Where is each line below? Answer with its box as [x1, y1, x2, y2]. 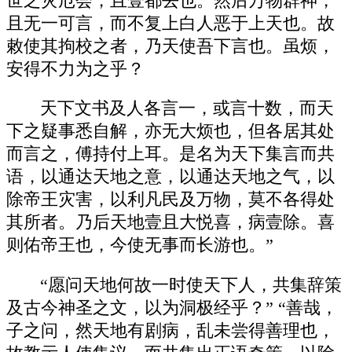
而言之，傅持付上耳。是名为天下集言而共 [6, 145, 335, 164]
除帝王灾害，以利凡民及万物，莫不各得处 [6, 190, 335, 210]
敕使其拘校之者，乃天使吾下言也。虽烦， [6, 36, 335, 56]
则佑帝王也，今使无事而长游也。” [6, 236, 273, 255]
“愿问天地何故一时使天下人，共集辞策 [40, 275, 343, 295]
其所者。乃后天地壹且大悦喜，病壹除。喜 [6, 213, 335, 233]
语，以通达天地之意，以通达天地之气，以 [6, 167, 335, 187]
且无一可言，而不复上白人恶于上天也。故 [6, 13, 335, 33]
